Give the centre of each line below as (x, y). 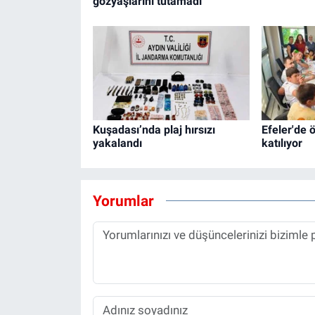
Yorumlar (123, 200)
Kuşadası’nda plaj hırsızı (154, 130)
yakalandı (117, 143)
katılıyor (282, 143)
